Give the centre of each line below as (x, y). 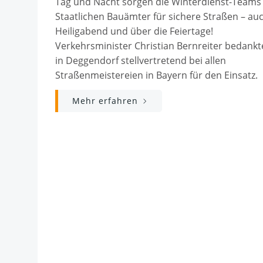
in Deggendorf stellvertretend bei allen (141, 60)
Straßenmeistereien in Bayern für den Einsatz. (156, 75)
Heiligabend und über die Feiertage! (134, 31)
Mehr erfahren (105, 101)
